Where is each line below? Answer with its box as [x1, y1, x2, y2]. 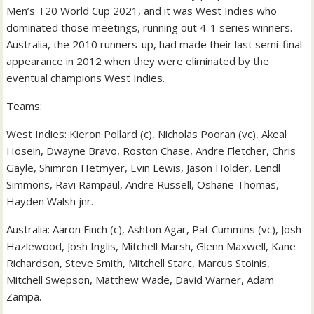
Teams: [6, 99, 43, 113]
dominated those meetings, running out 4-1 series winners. [6, 20, 293, 34]
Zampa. [6, 289, 42, 303]
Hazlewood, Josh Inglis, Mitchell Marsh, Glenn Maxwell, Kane [6, 239, 296, 253]
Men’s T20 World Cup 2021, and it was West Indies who [6, 4, 278, 18]
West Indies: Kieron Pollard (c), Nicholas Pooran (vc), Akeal [6, 127, 287, 141]
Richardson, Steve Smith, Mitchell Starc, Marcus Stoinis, [6, 256, 271, 270]
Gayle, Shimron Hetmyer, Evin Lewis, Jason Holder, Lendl [6, 161, 281, 175]
